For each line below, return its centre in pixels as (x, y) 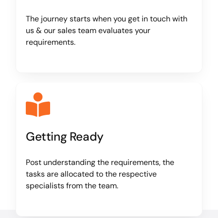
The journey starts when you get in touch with (106, 19)
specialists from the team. (72, 186)
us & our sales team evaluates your (88, 31)
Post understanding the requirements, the (100, 163)
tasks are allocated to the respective (91, 174)
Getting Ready (64, 137)
